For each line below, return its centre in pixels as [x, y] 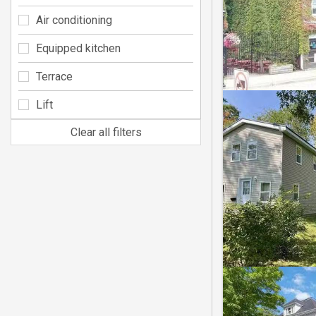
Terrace [54, 76]
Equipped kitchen [78, 48]
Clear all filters [106, 132]
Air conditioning [74, 20]
